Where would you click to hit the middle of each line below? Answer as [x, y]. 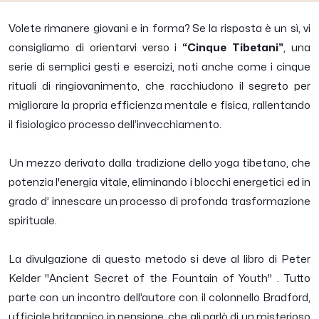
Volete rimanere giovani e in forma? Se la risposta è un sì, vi [159, 29]
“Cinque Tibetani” [233, 48]
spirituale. [33, 221]
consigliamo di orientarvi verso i [96, 48]
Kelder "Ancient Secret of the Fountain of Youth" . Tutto [159, 279]
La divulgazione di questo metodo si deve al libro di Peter [159, 260]
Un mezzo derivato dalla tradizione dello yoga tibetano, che [159, 164]
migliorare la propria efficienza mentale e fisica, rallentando [159, 106]
